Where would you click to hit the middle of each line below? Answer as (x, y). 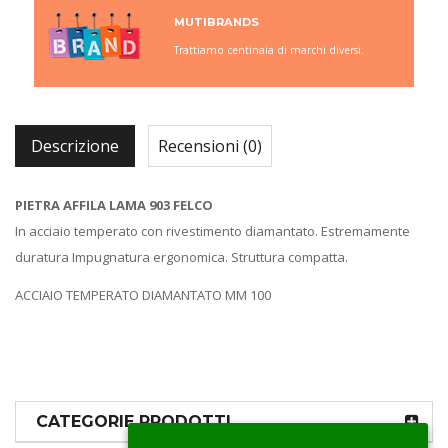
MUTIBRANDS (216, 22)
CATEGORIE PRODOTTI (133, 421)
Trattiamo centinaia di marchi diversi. (269, 50)
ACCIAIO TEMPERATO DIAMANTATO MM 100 (143, 295)
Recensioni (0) (210, 146)
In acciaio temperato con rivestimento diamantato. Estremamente (212, 231)
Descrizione (75, 146)
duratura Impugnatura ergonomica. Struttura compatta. (181, 257)
